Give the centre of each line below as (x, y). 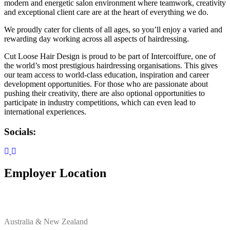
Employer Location (55, 173)
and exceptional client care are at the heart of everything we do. (106, 12)
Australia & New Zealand (46, 222)
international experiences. (45, 111)
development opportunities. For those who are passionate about (106, 84)
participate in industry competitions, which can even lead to (100, 102)
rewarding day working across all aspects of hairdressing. (97, 39)
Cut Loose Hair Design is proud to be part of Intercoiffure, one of (110, 56)
